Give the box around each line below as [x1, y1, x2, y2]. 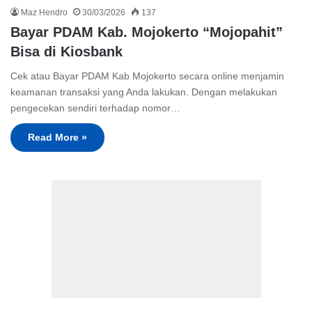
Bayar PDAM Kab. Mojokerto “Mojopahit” [10, 24, 283, 40]
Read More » [28, 132, 87, 143]
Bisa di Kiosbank [10, 44, 123, 60]
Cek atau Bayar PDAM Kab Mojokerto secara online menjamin [10, 70, 284, 82]
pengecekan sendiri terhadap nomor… [10, 102, 180, 114]
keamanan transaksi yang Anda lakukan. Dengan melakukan [10, 86, 277, 98]
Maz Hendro [21, 8, 68, 18]
